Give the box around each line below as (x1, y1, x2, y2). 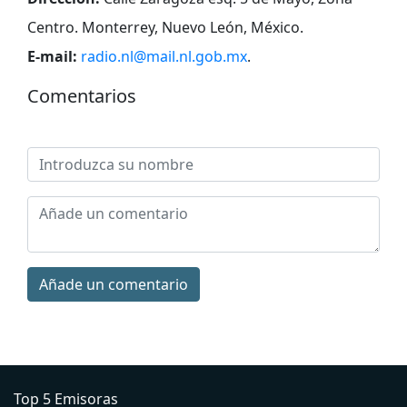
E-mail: (27, 45, 77, 66)
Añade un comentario (39, 273, 188, 294)
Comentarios (27, 83, 136, 108)
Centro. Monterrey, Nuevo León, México (27, 16, 300, 37)
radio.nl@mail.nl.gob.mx (81, 45, 247, 66)
